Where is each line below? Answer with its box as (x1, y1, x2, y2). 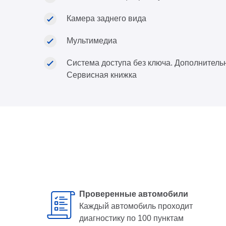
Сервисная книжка (67, 71, 137, 79)
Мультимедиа (67, 36, 117, 45)
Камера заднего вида (67, 14, 146, 23)
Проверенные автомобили (79, 190, 188, 198)
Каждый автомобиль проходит (79, 202, 193, 210)
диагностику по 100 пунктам (79, 214, 184, 222)
